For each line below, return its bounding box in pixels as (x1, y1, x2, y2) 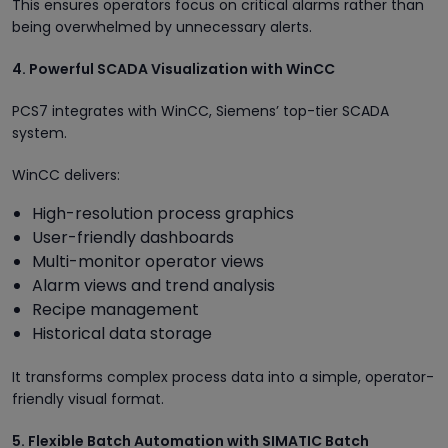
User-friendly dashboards (32, 225, 234, 249)
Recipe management (32, 297, 199, 321)
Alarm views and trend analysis (32, 273, 275, 297)
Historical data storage (32, 321, 212, 345)
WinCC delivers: (12, 164, 120, 185)
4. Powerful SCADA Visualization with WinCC (12, 58, 335, 79)
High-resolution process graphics (32, 201, 294, 225)
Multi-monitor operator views (32, 249, 264, 273)
